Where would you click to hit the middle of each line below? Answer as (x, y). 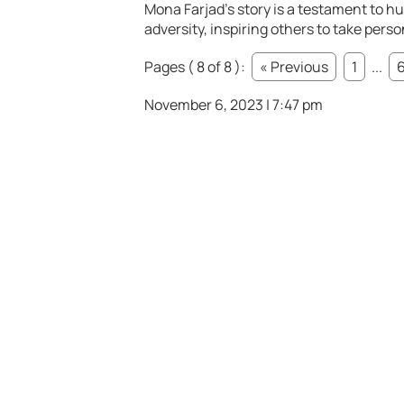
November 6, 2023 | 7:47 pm (234, 105)
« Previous (294, 67)
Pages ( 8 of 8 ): (196, 67)
